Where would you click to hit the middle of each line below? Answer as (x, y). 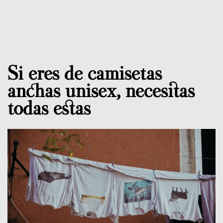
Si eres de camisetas (85, 73)
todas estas (49, 108)
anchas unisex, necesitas (101, 91)
